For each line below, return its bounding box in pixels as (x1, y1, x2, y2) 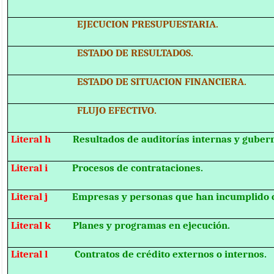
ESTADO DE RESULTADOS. (11, 46, 194, 59)
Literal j (11, 190, 73, 203)
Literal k (11, 219, 73, 232)
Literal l (11, 248, 75, 261)
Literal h (11, 133, 73, 146)
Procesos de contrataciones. (72, 161, 204, 174)
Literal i (11, 161, 73, 174)
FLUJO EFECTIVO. (11, 104, 157, 117)
